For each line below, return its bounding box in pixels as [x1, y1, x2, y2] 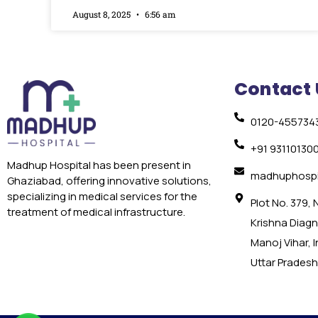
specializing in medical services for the [7, 189, 197, 204]
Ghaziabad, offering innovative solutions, [7, 173, 212, 189]
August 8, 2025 [72, 9, 133, 21]
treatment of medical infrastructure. [7, 204, 185, 220]
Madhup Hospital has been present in [7, 158, 191, 173]
